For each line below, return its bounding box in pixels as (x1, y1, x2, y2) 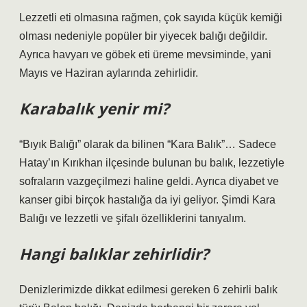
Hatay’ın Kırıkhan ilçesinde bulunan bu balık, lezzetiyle (19, 157, 284, 169)
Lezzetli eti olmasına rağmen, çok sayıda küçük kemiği (19, 12, 282, 23)
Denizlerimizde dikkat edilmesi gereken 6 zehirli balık (19, 284, 278, 295)
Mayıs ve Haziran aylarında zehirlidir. (19, 67, 198, 79)
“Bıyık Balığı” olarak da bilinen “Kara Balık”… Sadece (19, 138, 276, 150)
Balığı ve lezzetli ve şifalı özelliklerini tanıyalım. (19, 212, 246, 224)
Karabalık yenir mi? (19, 98, 169, 119)
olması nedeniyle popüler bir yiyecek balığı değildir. (19, 30, 267, 42)
